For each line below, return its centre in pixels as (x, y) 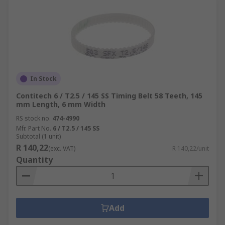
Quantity (34, 160)
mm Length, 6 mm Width (61, 104)
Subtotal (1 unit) (38, 136)
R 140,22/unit (191, 148)
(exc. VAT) (62, 148)
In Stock (43, 79)
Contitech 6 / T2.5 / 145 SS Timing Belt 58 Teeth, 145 (109, 96)
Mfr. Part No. (34, 128)
